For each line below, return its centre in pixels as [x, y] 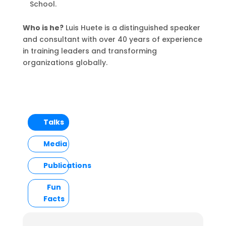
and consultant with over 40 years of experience [112, 39]
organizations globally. [65, 63]
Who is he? [43, 28]
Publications [67, 165]
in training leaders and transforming [90, 51]
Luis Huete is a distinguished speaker [132, 28]
